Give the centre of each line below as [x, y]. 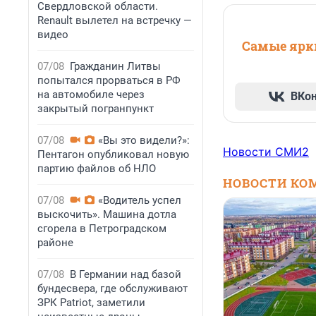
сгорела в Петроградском [102, 229]
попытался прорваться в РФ [109, 80]
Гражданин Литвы [115, 66]
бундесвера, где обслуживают [113, 288]
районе [55, 243]
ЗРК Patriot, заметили [91, 303]
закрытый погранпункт [96, 109]
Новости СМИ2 [266, 152]
